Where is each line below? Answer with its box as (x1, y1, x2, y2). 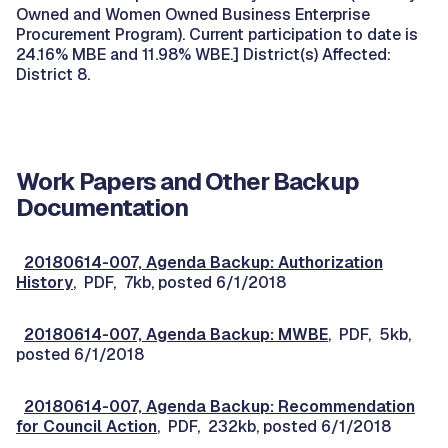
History (16, 272, 73, 293)
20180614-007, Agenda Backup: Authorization (24, 252, 383, 273)
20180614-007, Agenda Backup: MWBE (24, 324, 328, 345)
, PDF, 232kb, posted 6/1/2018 (157, 416, 391, 437)
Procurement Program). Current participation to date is (16, 24, 418, 45)
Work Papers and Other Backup (16, 166, 359, 197)
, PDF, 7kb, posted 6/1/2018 (73, 272, 286, 293)
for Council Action (16, 416, 157, 437)
